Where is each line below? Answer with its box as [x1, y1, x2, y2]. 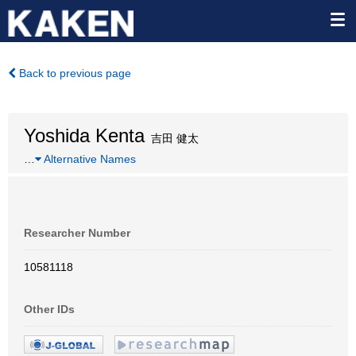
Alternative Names [41, 153, 136, 165]
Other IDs [24, 303, 75, 315]
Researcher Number [24, 226, 130, 239]
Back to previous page [16, 67, 131, 79]
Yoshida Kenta [24, 125, 145, 146]
